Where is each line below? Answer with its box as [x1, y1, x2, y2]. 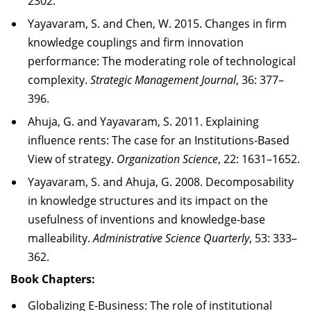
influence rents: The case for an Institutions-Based [28, 132, 289, 148]
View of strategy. [28, 151, 117, 167]
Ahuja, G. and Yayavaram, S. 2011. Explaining [28, 113, 259, 129]
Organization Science [117, 151, 218, 167]
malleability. [28, 230, 93, 246]
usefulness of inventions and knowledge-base [28, 211, 265, 227]
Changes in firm [205, 15, 287, 31]
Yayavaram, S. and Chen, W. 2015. [28, 15, 205, 31]
